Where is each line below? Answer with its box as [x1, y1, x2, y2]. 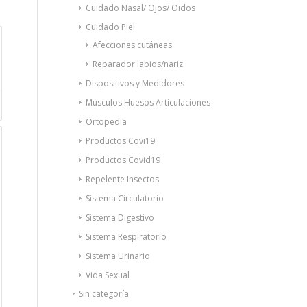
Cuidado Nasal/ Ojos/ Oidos [86, 2, 196, 14]
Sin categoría [79, 288, 130, 299]
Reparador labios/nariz [93, 58, 184, 70]
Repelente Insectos [86, 173, 160, 185]
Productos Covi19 [86, 135, 156, 147]
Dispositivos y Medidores [86, 77, 185, 89]
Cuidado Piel [86, 21, 136, 33]
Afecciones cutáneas [93, 39, 173, 51]
